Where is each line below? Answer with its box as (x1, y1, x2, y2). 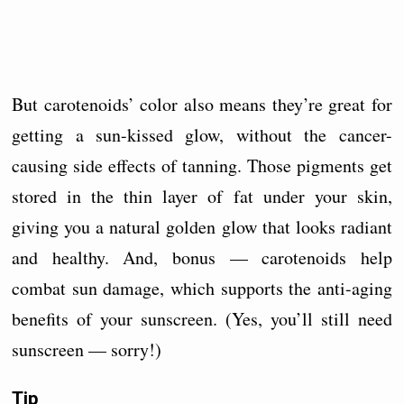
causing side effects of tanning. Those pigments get (12, 152, 392, 178)
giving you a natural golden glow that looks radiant (12, 214, 392, 239)
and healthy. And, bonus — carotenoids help (12, 244, 392, 270)
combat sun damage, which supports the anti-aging (12, 275, 392, 300)
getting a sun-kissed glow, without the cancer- (12, 122, 392, 147)
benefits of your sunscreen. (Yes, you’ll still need (12, 306, 392, 331)
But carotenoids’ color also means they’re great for (12, 91, 392, 116)
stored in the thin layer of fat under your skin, (12, 183, 392, 208)
